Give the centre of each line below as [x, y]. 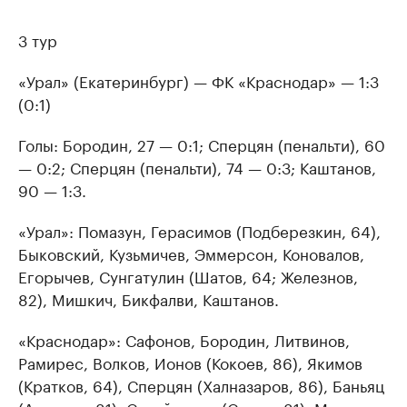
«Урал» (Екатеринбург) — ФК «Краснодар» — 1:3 [199, 80]
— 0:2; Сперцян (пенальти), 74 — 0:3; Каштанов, [197, 166]
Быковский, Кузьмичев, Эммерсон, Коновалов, [191, 253]
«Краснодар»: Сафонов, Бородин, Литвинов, [184, 339]
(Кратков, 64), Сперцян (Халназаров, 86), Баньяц [201, 384]
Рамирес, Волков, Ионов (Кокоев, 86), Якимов [190, 362]
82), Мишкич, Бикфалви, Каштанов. [149, 298]
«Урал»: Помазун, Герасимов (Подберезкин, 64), [199, 230]
